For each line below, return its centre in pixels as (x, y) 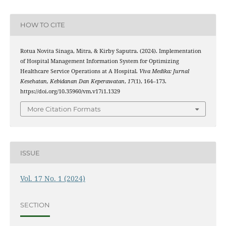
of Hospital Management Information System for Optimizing (99, 61)
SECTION (35, 205)
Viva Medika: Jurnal (164, 71)
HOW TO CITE (42, 25)
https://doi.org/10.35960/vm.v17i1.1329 (70, 91)
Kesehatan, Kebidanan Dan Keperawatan (72, 81)
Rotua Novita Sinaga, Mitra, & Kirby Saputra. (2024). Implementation (110, 51)
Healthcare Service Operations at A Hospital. (79, 71)
